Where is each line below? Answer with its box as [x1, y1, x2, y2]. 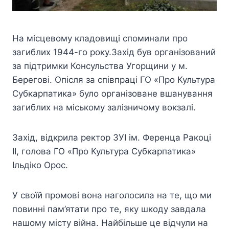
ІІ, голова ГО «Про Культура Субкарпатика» [12, 146, 196, 156]
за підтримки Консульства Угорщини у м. [12, 60, 188, 71]
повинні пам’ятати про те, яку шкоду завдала [12, 203, 206, 214]
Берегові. [12, 74, 55, 85]
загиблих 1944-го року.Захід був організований [12, 47, 216, 57]
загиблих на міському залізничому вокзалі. [12, 102, 196, 112]
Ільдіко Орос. [12, 159, 68, 170]
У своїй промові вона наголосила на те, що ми [12, 190, 212, 200]
